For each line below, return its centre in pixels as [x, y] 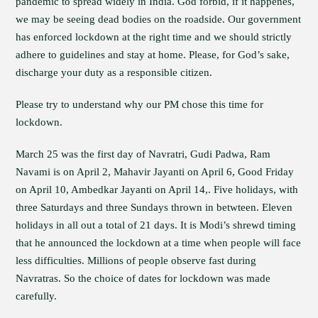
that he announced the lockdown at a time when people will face [159, 243]
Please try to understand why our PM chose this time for [140, 104]
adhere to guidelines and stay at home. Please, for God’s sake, [153, 55]
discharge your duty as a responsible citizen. [114, 72]
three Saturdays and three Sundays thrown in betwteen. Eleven [154, 207]
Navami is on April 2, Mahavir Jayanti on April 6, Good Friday [155, 172]
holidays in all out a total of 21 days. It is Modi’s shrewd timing [156, 225]
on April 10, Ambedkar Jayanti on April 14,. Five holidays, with [157, 190]
